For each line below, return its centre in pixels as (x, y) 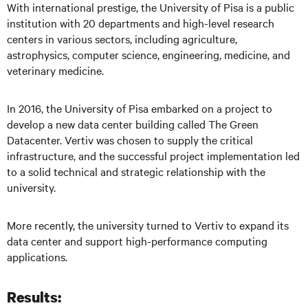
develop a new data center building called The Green (133, 123)
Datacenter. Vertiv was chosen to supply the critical (130, 139)
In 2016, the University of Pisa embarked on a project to (140, 108)
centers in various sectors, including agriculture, (122, 38)
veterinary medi (44, 70)
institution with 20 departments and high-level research (141, 22)
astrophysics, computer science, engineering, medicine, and (148, 54)
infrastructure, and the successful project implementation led (153, 155)
